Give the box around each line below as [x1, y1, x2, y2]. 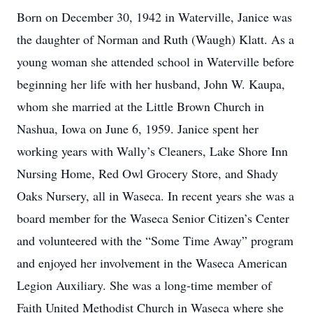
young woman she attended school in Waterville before [17, 53, 294, 70]
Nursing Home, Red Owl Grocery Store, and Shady [17, 165, 278, 182]
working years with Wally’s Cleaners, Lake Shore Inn [17, 143, 288, 159]
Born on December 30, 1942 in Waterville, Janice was [17, 8, 292, 25]
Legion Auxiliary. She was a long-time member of [17, 277, 272, 293]
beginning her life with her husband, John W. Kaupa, [17, 75, 285, 92]
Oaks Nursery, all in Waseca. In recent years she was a [17, 187, 294, 204]
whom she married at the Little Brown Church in [17, 98, 264, 115]
